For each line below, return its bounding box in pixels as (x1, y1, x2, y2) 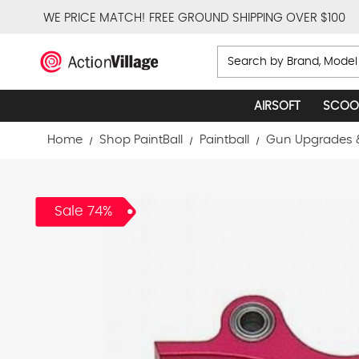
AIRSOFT (254, 100, 301, 112)
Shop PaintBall (99, 134, 183, 146)
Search (217, 49, 263, 62)
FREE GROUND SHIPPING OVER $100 (148, 11, 345, 24)
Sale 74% (54, 204, 112, 218)
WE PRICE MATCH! (42, 11, 145, 24)
